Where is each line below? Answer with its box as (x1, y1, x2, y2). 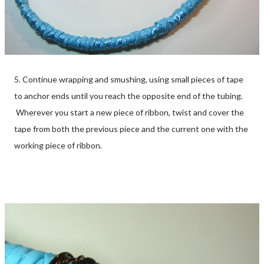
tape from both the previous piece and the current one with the (14, 123, 248, 134)
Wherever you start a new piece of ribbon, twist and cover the (14, 107, 244, 117)
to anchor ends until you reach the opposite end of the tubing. (14, 90, 243, 101)
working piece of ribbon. (14, 140, 102, 150)
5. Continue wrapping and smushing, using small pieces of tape (14, 74, 243, 84)
